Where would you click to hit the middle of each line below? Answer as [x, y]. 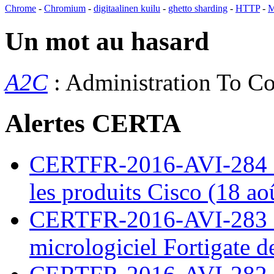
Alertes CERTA [93, 123]
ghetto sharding [198, 9]
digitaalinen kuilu [127, 9]
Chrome [20, 9]
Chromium [65, 9]
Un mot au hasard [107, 42]
